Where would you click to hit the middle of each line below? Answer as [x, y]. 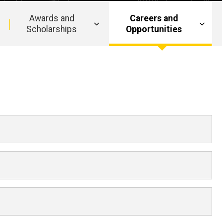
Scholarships [52, 29]
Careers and [154, 18]
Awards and [52, 18]
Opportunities [154, 29]
